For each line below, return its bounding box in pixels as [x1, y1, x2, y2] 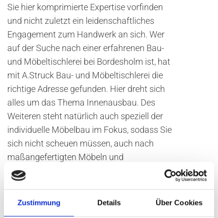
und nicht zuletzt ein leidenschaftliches [7, 15, 154, 26]
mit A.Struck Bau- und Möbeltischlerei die [7, 70, 163, 80]
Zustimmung [17, 198, 61, 207]
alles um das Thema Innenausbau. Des [7, 97, 155, 108]
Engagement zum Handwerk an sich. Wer [7, 29, 164, 39]
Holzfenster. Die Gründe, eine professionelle [7, 206, 171, 217]
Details [97, 198, 121, 207]
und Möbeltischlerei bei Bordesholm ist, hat [7, 56, 170, 67]
